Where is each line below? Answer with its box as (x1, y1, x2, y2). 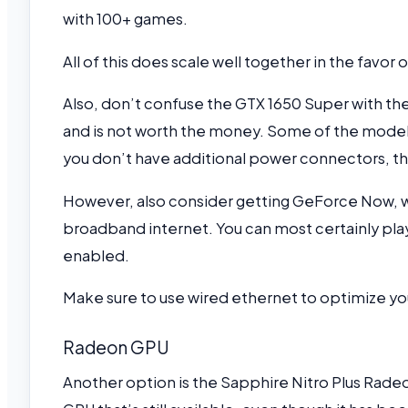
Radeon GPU (63, 335, 169, 358)
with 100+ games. (63, 9, 188, 29)
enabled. (63, 245, 132, 265)
